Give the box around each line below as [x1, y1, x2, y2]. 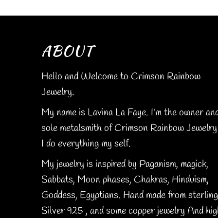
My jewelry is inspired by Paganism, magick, [41, 158, 208, 171]
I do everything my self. [41, 137, 131, 151]
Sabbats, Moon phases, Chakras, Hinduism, [41, 173, 209, 187]
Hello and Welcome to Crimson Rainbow [41, 70, 200, 84]
